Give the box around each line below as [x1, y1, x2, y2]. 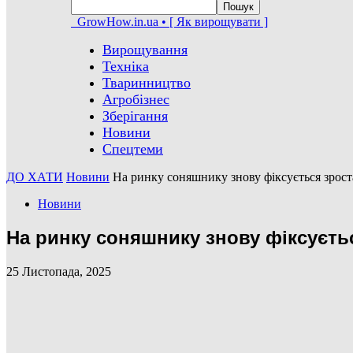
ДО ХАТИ [6, 170, 63, 184]
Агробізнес [102, 91, 169, 107]
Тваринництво [102, 75, 191, 91]
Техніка [102, 58, 149, 74]
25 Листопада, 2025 [6, 264, 111, 278]
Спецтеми [102, 141, 163, 157]
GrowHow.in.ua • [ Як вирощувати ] [77, 15, 268, 28]
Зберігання [102, 108, 168, 124]
